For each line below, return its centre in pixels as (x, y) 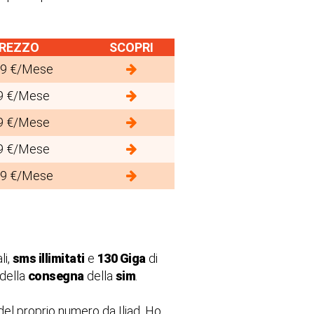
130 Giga (121, 258)
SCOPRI (131, 47)
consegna (56, 276)
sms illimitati (48, 258)
